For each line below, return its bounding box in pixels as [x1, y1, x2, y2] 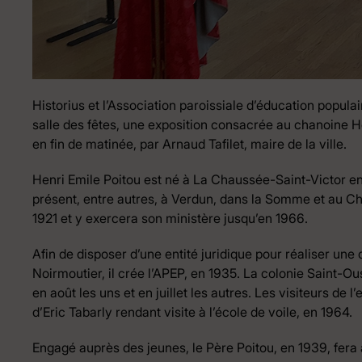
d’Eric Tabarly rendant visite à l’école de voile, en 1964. [32, 304, 352, 321]
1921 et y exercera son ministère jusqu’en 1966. [32, 210, 308, 227]
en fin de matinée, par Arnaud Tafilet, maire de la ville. [32, 136, 347, 153]
